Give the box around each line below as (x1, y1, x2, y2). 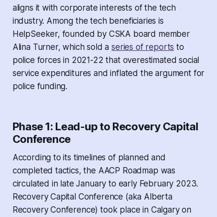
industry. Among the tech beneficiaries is (12, 16, 164, 26)
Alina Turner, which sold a (12, 42, 112, 52)
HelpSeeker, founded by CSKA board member (12, 29, 190, 39)
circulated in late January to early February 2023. (12, 179, 199, 189)
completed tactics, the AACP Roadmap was (12, 166, 176, 176)
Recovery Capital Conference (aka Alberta (12, 192, 172, 202)
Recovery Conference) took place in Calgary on (12, 205, 192, 215)
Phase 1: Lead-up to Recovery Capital (12, 120, 199, 133)
